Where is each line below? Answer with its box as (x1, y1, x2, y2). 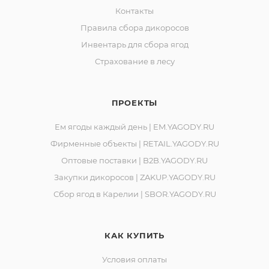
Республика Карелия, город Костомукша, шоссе (10, 14, 235, 26)
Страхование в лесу (94, 56, 175, 66)
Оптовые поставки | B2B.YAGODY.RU (61, 156, 208, 165)
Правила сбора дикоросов (80, 23, 189, 32)
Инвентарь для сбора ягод (80, 40, 189, 49)
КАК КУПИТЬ (104, 231, 165, 240)
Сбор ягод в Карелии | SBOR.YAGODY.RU (53, 189, 216, 199)
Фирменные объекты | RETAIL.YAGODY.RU (50, 139, 219, 148)
